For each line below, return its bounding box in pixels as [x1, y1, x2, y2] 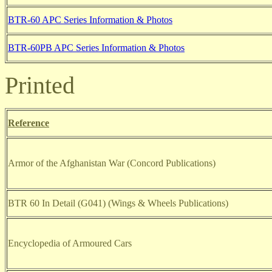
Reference [8, 118, 49, 128]
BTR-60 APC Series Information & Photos [8, 15, 172, 25]
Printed [5, 72, 75, 99]
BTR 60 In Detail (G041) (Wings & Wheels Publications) [8, 198, 228, 208]
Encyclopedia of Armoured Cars [8, 238, 132, 248]
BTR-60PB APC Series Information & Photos [8, 42, 185, 53]
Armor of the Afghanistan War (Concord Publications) [8, 158, 216, 168]
